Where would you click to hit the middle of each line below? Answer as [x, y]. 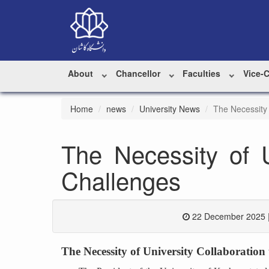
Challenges [121, 180]
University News [170, 109]
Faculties [202, 73]
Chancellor [138, 73]
